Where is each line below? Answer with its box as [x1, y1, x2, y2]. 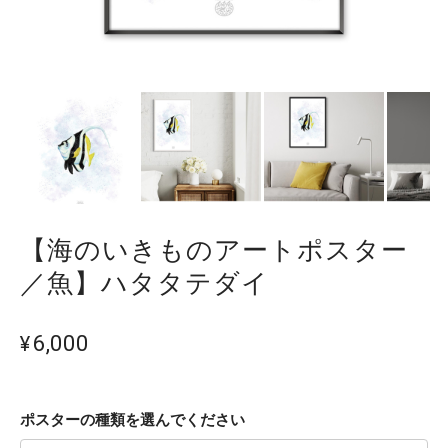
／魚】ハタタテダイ [20, 268, 269, 299]
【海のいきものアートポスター [20, 235, 408, 266]
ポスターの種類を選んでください [20, 411, 245, 429]
